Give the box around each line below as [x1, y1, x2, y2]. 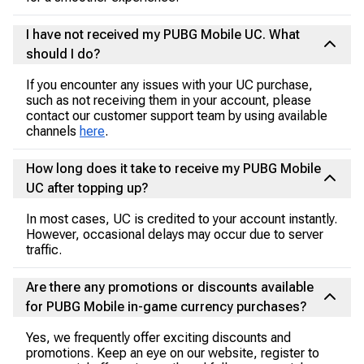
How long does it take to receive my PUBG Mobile [26, 161, 321, 176]
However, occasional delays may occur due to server [26, 227, 323, 242]
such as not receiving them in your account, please [26, 93, 311, 108]
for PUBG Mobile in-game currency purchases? [26, 299, 307, 314]
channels [26, 123, 80, 139]
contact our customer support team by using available [26, 108, 327, 123]
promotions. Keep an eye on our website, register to [26, 345, 319, 361]
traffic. [26, 242, 62, 258]
